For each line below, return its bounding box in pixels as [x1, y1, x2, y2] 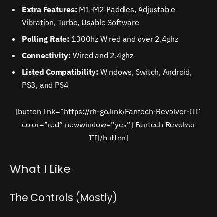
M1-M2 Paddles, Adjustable [77, 4, 175, 14]
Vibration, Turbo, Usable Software [22, 17, 139, 27]
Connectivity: [22, 50, 71, 60]
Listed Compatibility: [22, 66, 98, 77]
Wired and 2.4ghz [71, 50, 133, 60]
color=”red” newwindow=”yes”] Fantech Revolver [21, 120, 196, 130]
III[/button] [89, 133, 128, 143]
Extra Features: [22, 4, 77, 14]
